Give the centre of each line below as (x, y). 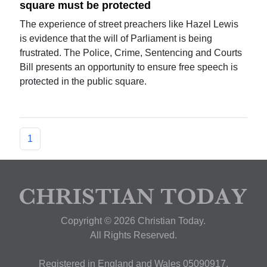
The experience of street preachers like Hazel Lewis (129, 24)
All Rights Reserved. (133, 235)
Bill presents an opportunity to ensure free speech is (129, 67)
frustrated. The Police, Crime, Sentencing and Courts (131, 52)
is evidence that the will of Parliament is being (116, 38)
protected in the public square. (83, 81)
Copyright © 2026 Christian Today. (133, 221)
